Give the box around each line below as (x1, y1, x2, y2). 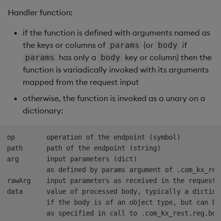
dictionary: (23, 105, 63, 115)
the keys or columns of (23, 39, 108, 50)
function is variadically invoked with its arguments (23, 64, 209, 74)
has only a (57, 52, 99, 62)
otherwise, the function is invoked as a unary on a (23, 93, 205, 103)
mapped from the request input (23, 76, 139, 87)
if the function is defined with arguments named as (23, 27, 210, 37)
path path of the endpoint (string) (7, 144, 161, 152)
